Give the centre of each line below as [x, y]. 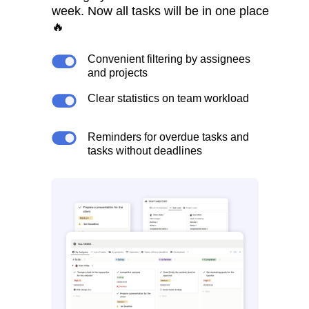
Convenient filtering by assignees [169, 59]
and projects [118, 73]
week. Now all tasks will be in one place [160, 11]
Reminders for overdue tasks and [168, 137]
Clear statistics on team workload [168, 98]
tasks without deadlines [145, 151]
